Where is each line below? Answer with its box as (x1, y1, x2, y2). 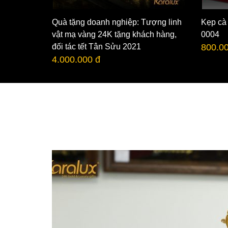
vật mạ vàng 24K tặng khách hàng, (52, 30, 177, 39)
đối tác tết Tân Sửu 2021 (52, 42, 141, 51)
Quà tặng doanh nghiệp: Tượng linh (52, 18, 182, 27)
